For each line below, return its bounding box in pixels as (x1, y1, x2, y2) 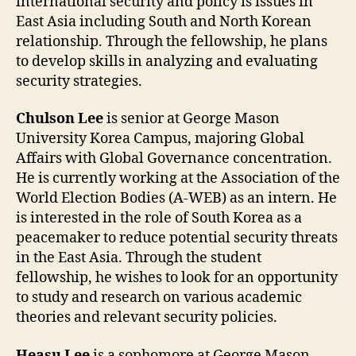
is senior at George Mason (103, 110, 280, 129)
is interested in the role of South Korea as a (16, 209, 302, 228)
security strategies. (16, 72, 142, 91)
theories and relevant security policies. (16, 308, 277, 327)
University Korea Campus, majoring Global (16, 130, 304, 149)
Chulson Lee (16, 110, 103, 129)
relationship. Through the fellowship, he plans (16, 32, 327, 51)
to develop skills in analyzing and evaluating (16, 52, 318, 71)
